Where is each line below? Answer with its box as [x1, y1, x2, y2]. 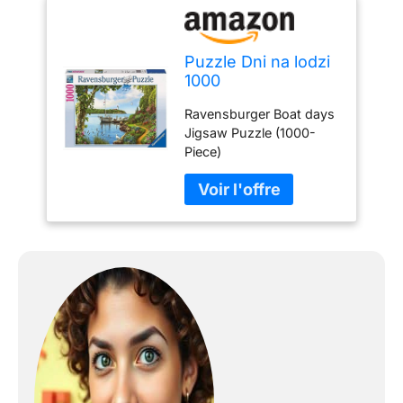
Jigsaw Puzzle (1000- [184, 125, 317, 141]
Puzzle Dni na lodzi [184, 52, 331, 72]
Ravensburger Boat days [184, 106, 336, 122]
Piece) [184, 144, 222, 160]
